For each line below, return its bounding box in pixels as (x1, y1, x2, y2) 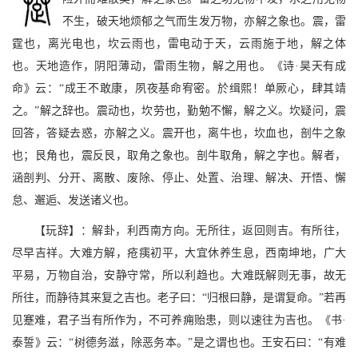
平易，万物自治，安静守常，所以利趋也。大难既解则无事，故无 (12, 269, 346, 281)
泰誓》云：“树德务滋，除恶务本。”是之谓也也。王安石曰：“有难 (12, 336, 346, 348)
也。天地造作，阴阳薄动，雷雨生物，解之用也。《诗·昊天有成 (12, 60, 346, 72)
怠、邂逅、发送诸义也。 (12, 194, 135, 206)
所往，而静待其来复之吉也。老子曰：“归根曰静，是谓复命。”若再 (12, 292, 346, 304)
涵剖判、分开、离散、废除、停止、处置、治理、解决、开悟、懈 (12, 172, 346, 184)
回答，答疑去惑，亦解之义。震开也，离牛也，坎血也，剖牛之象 (12, 127, 346, 139)
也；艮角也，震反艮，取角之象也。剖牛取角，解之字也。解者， (12, 149, 346, 161)
